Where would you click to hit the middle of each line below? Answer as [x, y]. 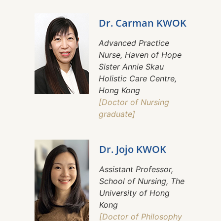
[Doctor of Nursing [134, 102]
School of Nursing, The [142, 181]
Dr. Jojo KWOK [133, 149]
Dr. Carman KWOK [143, 23]
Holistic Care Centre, [138, 79]
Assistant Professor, [136, 169]
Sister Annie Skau [131, 67]
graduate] [117, 114]
